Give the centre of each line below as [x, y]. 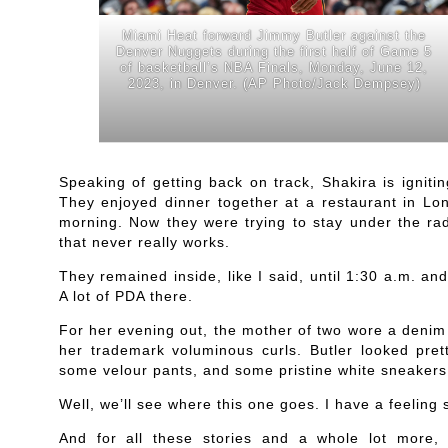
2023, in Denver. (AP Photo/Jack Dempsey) [274, 84]
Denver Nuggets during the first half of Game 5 [274, 52]
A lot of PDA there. [125, 295]
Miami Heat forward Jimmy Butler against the [274, 36]
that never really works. [144, 241]
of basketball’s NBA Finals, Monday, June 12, [274, 68]
